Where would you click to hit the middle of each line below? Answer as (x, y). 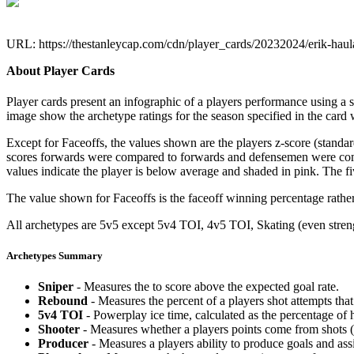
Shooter (59, 330)
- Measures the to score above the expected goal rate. (206, 287)
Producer (63, 344)
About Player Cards (60, 70)
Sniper (56, 287)
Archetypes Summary (55, 256)
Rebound (63, 301)
